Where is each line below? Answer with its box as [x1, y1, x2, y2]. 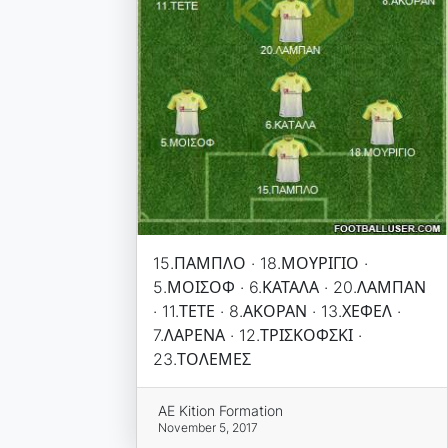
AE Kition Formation [158, 401, 284, 419]
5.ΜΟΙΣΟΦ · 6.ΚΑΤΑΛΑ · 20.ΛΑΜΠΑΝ [152, 276, 426, 297]
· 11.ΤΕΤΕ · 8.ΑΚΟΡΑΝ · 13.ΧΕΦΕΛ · [152, 300, 401, 321]
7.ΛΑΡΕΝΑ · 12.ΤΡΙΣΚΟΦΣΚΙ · [152, 324, 362, 345]
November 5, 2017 [158, 419, 259, 435]
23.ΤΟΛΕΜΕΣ [152, 348, 251, 369]
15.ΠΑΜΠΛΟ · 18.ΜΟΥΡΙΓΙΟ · [152, 252, 368, 273]
